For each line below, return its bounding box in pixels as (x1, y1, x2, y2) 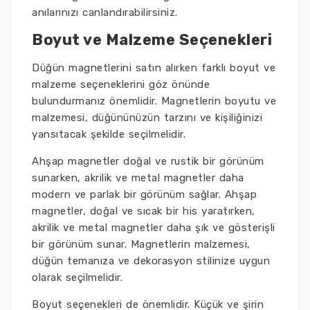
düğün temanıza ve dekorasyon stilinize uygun (32, 255, 270, 268)
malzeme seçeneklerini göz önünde (32, 78, 210, 91)
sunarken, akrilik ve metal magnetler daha (32, 172, 244, 185)
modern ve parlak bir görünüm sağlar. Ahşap (32, 188, 257, 201)
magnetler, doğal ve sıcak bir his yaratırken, (32, 205, 255, 218)
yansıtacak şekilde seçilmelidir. (32, 128, 185, 141)
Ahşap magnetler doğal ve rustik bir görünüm (32, 155, 264, 168)
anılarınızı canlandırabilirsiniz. (32, 6, 178, 19)
